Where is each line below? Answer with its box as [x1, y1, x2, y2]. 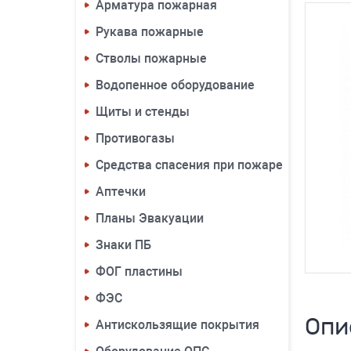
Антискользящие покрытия [96, 317, 259, 332]
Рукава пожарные [96, 24, 204, 39]
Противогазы [96, 131, 175, 146]
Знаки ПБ [96, 237, 151, 252]
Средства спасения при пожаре [96, 157, 283, 172]
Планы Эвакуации [96, 211, 204, 226]
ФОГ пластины [96, 264, 183, 279]
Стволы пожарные [96, 51, 207, 66]
